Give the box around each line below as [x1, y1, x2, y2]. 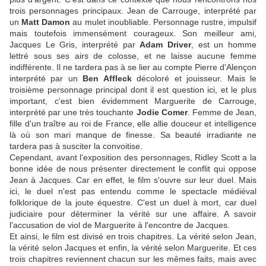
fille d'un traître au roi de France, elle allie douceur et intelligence [9, 119, 256, 129]
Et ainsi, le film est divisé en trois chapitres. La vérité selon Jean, [9, 232, 256, 242]
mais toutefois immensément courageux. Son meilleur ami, [9, 28, 256, 39]
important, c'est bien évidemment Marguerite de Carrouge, [9, 96, 256, 106]
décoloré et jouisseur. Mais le [137, 74, 257, 84]
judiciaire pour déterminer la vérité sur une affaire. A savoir [9, 209, 256, 219]
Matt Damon [21, 17, 71, 27]
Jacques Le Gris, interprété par [9, 40, 140, 50]
